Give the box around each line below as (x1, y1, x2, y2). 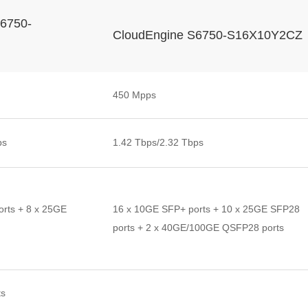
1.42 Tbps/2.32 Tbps (113, 137, 203, 148)
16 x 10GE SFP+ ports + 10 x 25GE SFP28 (113, 203, 300, 214)
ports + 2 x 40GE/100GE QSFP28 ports (113, 222, 284, 233)
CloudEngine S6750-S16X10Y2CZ (113, 28, 302, 42)
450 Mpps (113, 89, 156, 100)
